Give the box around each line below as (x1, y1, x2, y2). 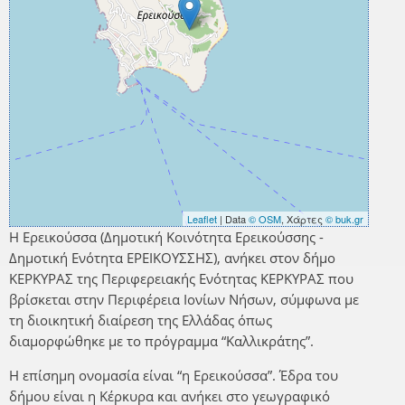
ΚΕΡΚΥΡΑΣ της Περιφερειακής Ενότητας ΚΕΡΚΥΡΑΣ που (9, 269, 353, 288)
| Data (217, 212, 249, 227)
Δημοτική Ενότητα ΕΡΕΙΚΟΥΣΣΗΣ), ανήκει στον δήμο (9, 249, 335, 268)
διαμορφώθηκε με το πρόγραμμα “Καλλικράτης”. (9, 332, 314, 351)
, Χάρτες (281, 212, 325, 227)
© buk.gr (325, 212, 363, 227)
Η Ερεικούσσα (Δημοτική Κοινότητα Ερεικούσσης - (9, 228, 324, 247)
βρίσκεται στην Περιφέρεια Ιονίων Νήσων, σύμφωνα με (9, 290, 359, 309)
